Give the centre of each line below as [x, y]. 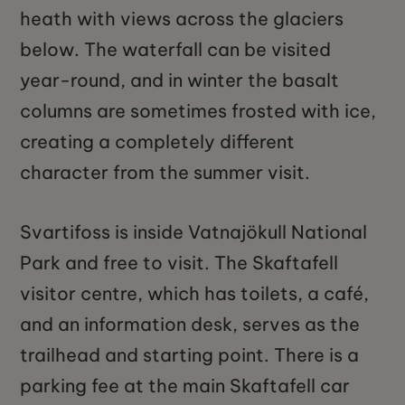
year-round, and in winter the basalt [180, 80]
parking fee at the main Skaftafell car [185, 386]
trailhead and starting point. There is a [190, 355]
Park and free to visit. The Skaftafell [179, 263]
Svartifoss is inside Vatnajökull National [194, 232]
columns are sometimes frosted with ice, [198, 111]
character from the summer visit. [165, 173]
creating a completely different [158, 142]
